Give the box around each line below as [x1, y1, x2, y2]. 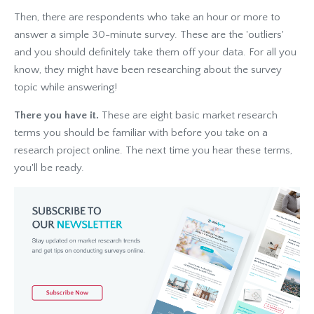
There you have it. [14, 109, 102, 121]
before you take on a [171, 126, 268, 139]
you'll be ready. [14, 161, 84, 174]
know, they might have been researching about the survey [14, 63, 282, 76]
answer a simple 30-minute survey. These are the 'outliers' [14, 28, 284, 41]
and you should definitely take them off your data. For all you [14, 46, 296, 58]
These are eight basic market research [102, 109, 278, 121]
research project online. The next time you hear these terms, [14, 144, 292, 156]
